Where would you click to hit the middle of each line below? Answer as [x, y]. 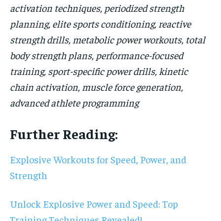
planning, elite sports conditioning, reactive [100, 24]
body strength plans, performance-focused [96, 55]
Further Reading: [64, 134]
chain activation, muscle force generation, [96, 87]
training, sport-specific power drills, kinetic [99, 71]
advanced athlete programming [74, 103]
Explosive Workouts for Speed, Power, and [98, 159]
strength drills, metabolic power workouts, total [108, 39]
